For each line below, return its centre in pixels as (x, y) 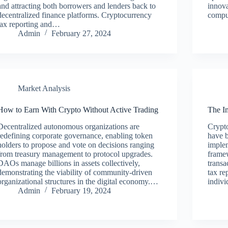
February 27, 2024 (81, 33)
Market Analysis (44, 88)
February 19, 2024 (81, 190)
